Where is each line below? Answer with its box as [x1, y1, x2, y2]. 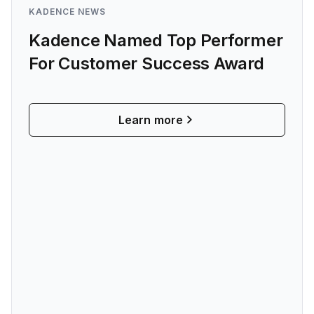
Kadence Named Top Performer [29, 30, 283, 50]
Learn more [118, 113, 183, 127]
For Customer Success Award [29, 53, 264, 74]
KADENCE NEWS [29, 6, 106, 17]
